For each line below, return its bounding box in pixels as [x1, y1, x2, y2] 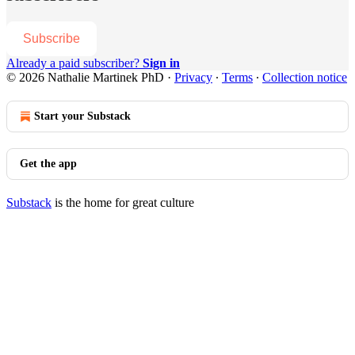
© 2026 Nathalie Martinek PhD [6, 70, 164, 84]
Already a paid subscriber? [6, 55, 143, 70]
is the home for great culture [52, 195, 194, 209]
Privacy [174, 70, 212, 84]
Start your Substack [34, 109, 131, 122]
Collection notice [262, 70, 347, 84]
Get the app [20, 157, 77, 170]
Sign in [143, 55, 180, 70]
